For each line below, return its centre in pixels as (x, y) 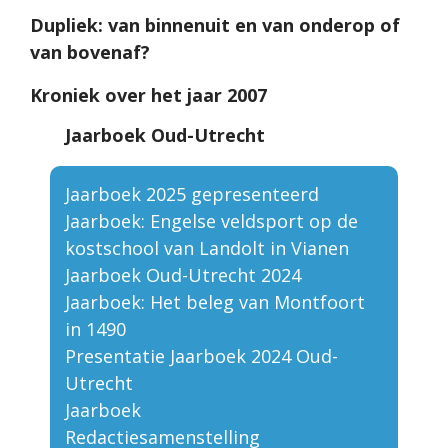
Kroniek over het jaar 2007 (148, 94)
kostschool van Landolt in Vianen (207, 247)
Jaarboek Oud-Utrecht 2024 (183, 274)
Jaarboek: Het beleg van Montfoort (215, 301)
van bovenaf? (90, 51)
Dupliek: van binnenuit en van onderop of (215, 24)
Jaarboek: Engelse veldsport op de (211, 220)
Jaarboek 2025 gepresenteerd (192, 193)
